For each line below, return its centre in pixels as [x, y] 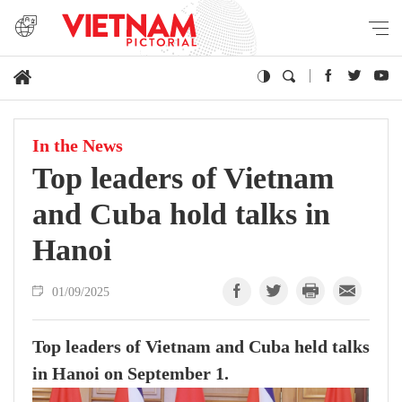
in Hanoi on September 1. [131, 374]
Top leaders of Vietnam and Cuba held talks [201, 347]
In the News [78, 146]
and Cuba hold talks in [181, 214]
